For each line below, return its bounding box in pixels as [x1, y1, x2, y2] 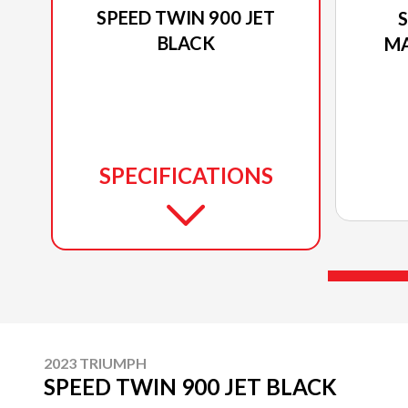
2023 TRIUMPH [44, 354, 147, 372]
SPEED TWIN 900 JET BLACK [44, 373, 337, 400]
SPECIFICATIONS [98, 162, 273, 189]
